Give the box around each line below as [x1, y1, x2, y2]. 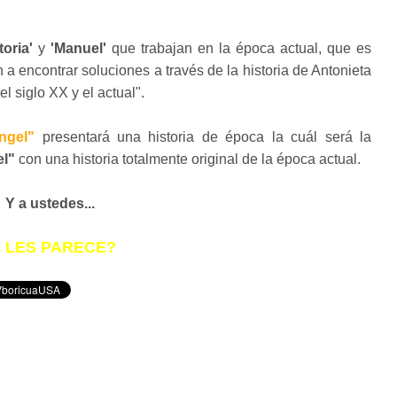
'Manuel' [51, 41, 106, 56]
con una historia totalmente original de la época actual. [15, 152, 364, 167]
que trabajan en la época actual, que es [106, 41, 371, 56]
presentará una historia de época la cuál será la [35, 129, 371, 144]
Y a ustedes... [5, 196, 95, 211]
